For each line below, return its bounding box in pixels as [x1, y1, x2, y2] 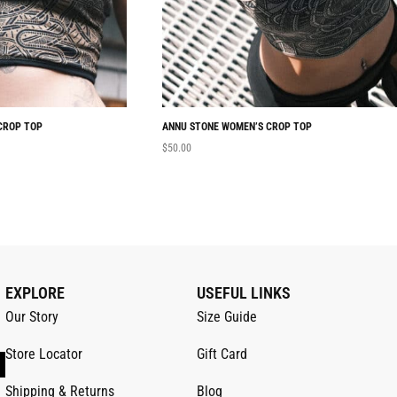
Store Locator [5, 346, 83, 362]
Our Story [5, 308, 59, 325]
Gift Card [197, 346, 248, 362]
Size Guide [197, 308, 258, 325]
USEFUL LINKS [197, 284, 292, 302]
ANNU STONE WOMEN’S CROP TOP [162, 121, 312, 133]
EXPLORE [5, 284, 66, 302]
